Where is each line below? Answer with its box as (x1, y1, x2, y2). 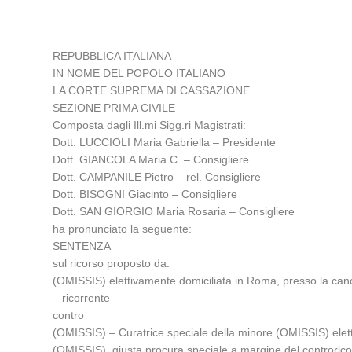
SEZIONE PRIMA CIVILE (53, 101, 176, 114)
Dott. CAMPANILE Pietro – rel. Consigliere (53, 170, 262, 183)
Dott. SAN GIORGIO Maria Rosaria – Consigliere (53, 205, 295, 218)
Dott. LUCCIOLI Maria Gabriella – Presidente (53, 136, 277, 148)
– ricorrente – (53, 291, 120, 304)
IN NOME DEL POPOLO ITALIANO (53, 67, 226, 79)
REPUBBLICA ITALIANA (53, 49, 172, 62)
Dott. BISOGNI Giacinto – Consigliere (53, 188, 238, 200)
